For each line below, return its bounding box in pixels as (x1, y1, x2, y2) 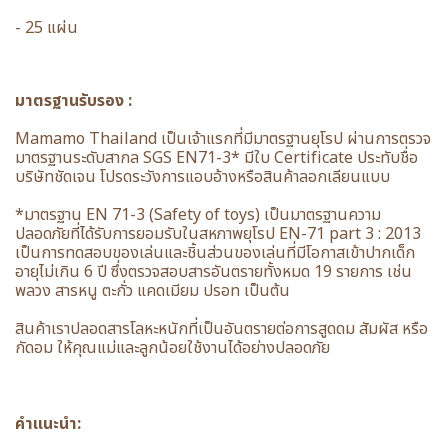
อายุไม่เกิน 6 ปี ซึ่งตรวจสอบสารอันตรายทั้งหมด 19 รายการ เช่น (15, 260, 412, 284)
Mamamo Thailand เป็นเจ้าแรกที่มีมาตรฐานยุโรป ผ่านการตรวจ (15, 127, 431, 151)
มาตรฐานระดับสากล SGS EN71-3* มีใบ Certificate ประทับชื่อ (15, 146, 418, 170)
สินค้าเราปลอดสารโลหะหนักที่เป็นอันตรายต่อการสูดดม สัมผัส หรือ (15, 317, 428, 341)
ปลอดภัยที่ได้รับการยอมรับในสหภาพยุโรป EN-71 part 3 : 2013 (15, 222, 421, 246)
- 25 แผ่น (15, 16, 78, 40)
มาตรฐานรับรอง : (15, 89, 132, 113)
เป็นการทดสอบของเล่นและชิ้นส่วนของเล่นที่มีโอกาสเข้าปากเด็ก (15, 241, 415, 265)
